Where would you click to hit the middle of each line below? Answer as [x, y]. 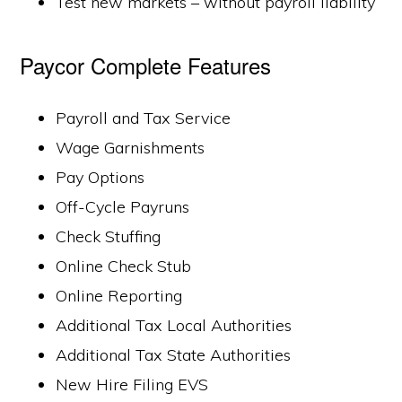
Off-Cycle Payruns [123, 207]
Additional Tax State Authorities [174, 355]
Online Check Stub [124, 266]
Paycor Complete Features [146, 65]
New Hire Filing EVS [132, 385]
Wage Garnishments [131, 148]
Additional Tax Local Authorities [174, 325]
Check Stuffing [109, 236]
